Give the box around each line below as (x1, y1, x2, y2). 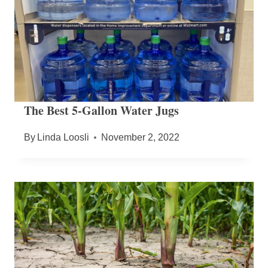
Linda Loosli (37, 132, 90, 142)
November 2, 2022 (101, 132, 180, 142)
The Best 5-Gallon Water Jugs (24, 101, 179, 119)
